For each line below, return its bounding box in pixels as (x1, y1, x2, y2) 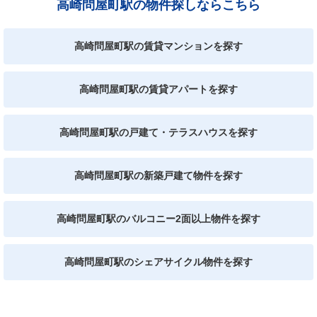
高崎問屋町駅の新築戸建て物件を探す (74, 169, 243, 181)
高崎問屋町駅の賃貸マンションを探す (74, 40, 243, 52)
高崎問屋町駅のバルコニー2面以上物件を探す (57, 212, 260, 224)
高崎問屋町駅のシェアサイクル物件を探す (64, 255, 253, 267)
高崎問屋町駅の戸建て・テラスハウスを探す (59, 126, 258, 138)
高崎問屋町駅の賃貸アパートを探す (79, 83, 238, 95)
